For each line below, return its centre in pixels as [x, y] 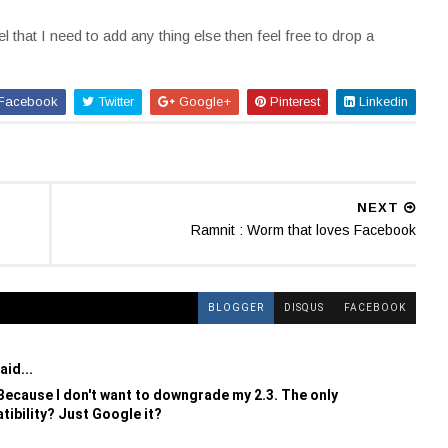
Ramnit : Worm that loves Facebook [303, 229]
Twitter [113, 101]
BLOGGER [235, 307]
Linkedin [381, 101]
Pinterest [292, 101]
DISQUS [303, 307]
